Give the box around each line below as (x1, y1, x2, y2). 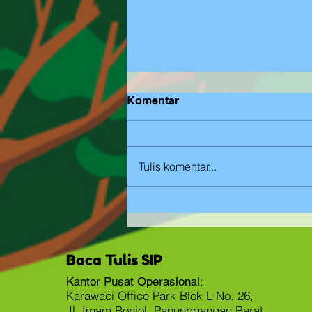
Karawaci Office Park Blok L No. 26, (65, 288, 253, 304)
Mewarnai (143, 139, 201, 155)
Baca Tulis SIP (65, 251, 162, 270)
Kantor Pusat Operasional (65, 274, 200, 289)
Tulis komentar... (139, 159, 217, 174)
